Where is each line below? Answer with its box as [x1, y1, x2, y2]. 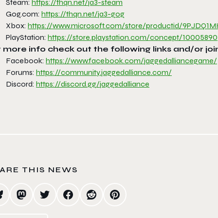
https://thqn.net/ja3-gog [41, 9, 125, 18]
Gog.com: [6, 9, 41, 18]
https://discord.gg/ [36, 79, 100, 89]
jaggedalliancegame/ [144, 55, 217, 65]
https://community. [36, 67, 101, 77]
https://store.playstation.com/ [48, 32, 150, 42]
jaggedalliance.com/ [101, 67, 172, 77]
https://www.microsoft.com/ [28, 20, 125, 30]
